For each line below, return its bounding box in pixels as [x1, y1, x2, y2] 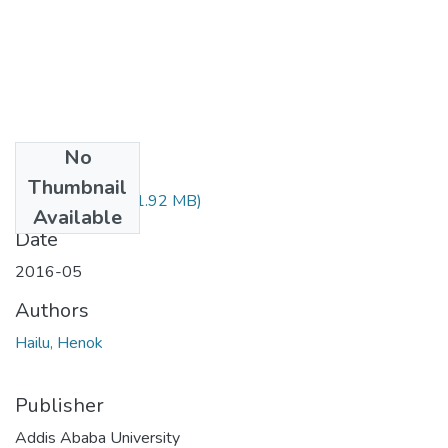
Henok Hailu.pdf [15, 189, 126, 212]
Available [33, 203, 122, 231]
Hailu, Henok [15, 331, 103, 354]
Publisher [15, 391, 104, 419]
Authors [15, 296, 89, 324]
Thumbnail [28, 173, 127, 201]
